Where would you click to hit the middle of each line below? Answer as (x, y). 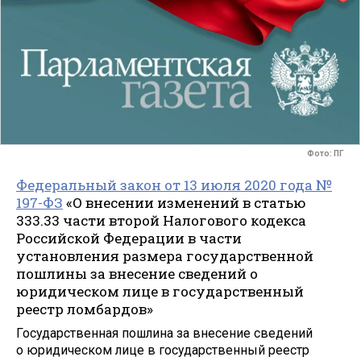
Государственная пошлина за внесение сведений (164, 334)
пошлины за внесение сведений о (137, 273)
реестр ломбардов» (85, 309)
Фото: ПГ (326, 154)
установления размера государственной (165, 255)
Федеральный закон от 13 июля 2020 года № (174, 185)
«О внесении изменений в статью (185, 202)
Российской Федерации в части (129, 238)
